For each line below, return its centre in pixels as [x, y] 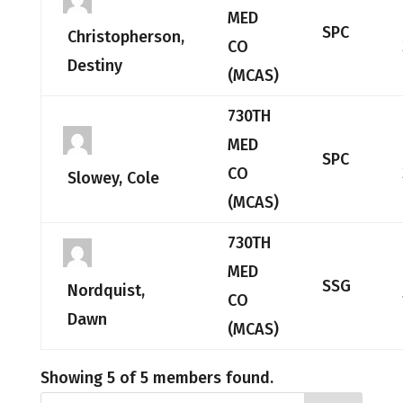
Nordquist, [106, 291]
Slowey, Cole [113, 178]
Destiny [94, 66]
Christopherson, [125, 37]
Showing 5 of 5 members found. [157, 378]
